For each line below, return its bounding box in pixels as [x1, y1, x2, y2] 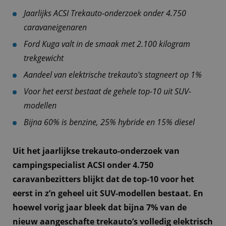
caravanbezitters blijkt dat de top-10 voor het [13, 173, 194, 185]
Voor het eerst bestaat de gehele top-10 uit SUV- [24, 86, 191, 97]
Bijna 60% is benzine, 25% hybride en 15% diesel [24, 117, 195, 128]
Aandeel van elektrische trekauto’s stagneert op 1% [24, 69, 202, 81]
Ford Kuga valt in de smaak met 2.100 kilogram [24, 38, 190, 50]
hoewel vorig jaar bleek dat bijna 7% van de [13, 201, 187, 213]
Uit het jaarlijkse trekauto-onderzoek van [13, 145, 180, 156]
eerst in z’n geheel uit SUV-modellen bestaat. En [13, 187, 203, 199]
